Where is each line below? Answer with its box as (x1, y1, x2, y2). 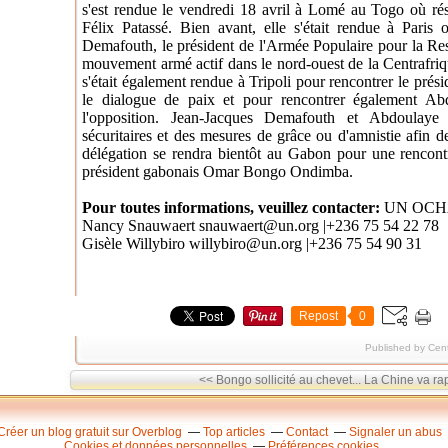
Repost (299, 309, 338, 323)
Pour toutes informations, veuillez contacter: (82, 199, 380, 216)
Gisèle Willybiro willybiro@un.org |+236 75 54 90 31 (82, 235, 422, 252)
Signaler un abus (349, 425, 445, 439)
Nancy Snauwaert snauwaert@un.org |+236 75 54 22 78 (82, 217, 439, 234)
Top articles (203, 425, 265, 439)
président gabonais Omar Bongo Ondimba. (82, 163, 353, 180)
